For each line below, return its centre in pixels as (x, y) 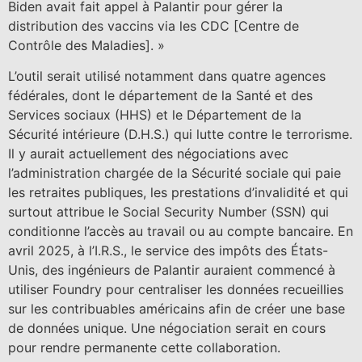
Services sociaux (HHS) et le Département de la (155, 115)
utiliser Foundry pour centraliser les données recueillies (176, 290)
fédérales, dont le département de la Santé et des (160, 96)
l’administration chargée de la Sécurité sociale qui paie (175, 173)
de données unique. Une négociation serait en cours (167, 328)
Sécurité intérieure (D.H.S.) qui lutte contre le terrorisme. (180, 135)
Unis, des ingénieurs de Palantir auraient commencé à (172, 270)
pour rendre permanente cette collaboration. (144, 348)
